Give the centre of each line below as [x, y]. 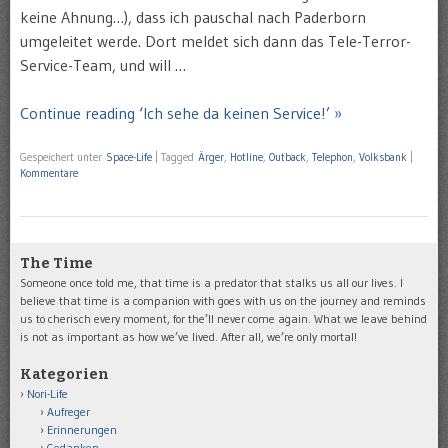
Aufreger [68, 411]
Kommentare [49, 172]
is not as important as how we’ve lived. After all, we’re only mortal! [188, 336]
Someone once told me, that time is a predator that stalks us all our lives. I [211, 282]
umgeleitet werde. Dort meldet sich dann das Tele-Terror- [215, 40]
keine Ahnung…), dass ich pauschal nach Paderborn [193, 16]
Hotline [246, 156]
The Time [56, 263]
